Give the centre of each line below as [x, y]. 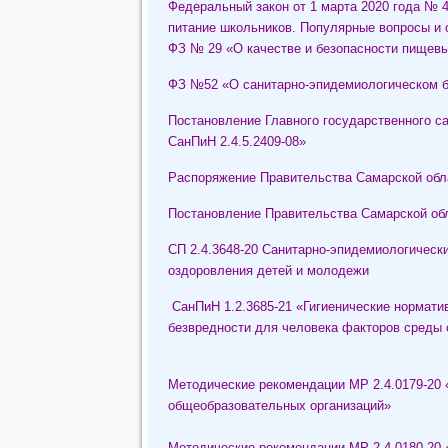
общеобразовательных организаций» [279, 406]
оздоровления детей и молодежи [268, 271]
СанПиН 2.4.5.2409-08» [236, 142]
